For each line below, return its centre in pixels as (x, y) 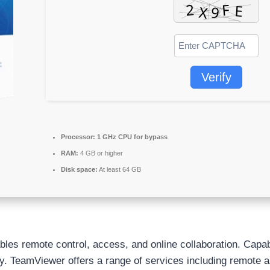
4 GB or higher (101, 153)
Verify (216, 77)
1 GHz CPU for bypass (131, 137)
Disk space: (79, 169)
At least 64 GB (119, 169)
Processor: (78, 137)
